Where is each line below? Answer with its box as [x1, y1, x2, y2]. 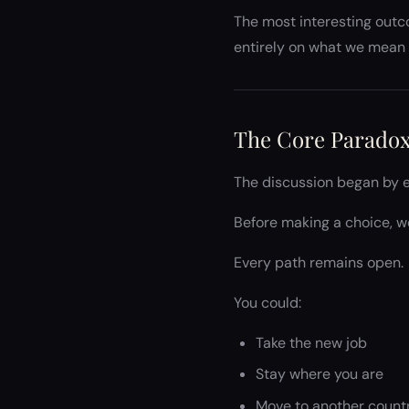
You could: [234, 293, 301, 312]
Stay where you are [256, 364, 383, 384]
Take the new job [256, 333, 367, 352]
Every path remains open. [234, 253, 404, 272]
